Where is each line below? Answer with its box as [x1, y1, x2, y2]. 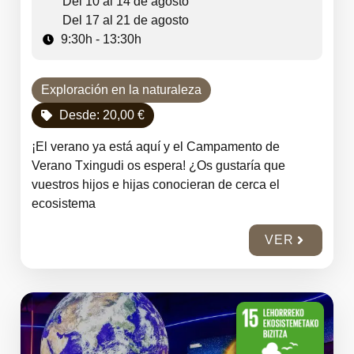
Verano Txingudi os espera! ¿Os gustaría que [32, 159, 285, 172]
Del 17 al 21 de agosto [62, 13, 189, 27]
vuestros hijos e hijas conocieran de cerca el [32, 178, 280, 191]
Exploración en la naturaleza [41, 83, 201, 96]
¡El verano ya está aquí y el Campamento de [32, 140, 280, 153]
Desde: [58, 108, 103, 122]
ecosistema [32, 197, 96, 210]
